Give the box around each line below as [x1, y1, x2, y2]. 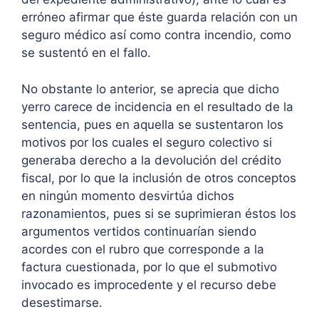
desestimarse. [21, 295, 103, 310]
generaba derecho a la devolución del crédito [21, 152, 281, 167]
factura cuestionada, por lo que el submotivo [21, 259, 277, 274]
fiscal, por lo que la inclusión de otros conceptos [21, 170, 296, 185]
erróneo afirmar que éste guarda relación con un [21, 10, 298, 25]
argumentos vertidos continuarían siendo [21, 224, 256, 239]
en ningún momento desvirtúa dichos [21, 188, 234, 203]
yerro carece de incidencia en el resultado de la [21, 99, 293, 114]
